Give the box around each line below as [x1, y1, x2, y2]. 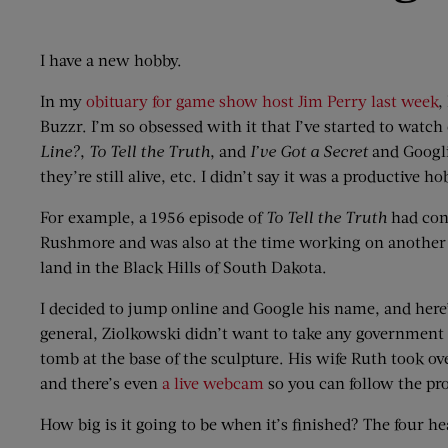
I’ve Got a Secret [250, 141, 368, 160]
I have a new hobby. [40, 50, 182, 69]
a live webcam [162, 373, 264, 392]
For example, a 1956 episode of [40, 207, 266, 226]
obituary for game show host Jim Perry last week [86, 91, 438, 110]
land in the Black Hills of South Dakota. [40, 257, 327, 276]
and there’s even [40, 373, 162, 392]
